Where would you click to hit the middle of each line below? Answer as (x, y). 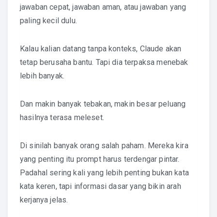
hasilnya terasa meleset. (62, 117)
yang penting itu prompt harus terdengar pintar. (100, 159)
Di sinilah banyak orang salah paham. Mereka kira (104, 146)
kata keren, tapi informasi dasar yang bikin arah (101, 186)
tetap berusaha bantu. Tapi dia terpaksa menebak (104, 62)
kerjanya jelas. (44, 200)
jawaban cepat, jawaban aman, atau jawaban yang (103, 7)
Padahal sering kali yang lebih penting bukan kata (104, 173)
